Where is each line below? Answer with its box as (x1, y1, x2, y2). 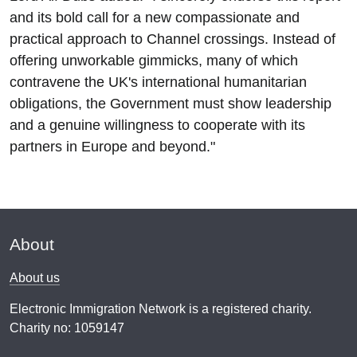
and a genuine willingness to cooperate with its (10, 117, 305, 133)
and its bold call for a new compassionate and (10, 10, 300, 25)
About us (10, 271, 60, 284)
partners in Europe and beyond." (10, 139, 215, 155)
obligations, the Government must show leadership (10, 96, 331, 112)
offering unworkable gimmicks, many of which (10, 53, 298, 69)
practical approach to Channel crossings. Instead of (10, 31, 335, 47)
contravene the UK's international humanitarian (10, 74, 307, 90)
